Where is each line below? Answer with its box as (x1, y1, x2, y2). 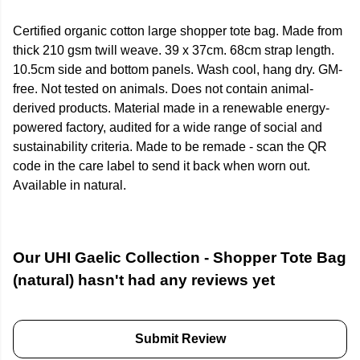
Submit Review (134, 332, 226, 346)
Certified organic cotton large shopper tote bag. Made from (13, 24, 342, 39)
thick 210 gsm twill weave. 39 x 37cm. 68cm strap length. (13, 43, 334, 58)
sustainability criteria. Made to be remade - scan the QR (13, 140, 327, 154)
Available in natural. (13, 178, 126, 193)
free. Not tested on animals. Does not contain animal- (13, 82, 313, 96)
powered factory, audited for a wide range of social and (13, 121, 322, 135)
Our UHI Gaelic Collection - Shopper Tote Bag (13, 249, 346, 267)
